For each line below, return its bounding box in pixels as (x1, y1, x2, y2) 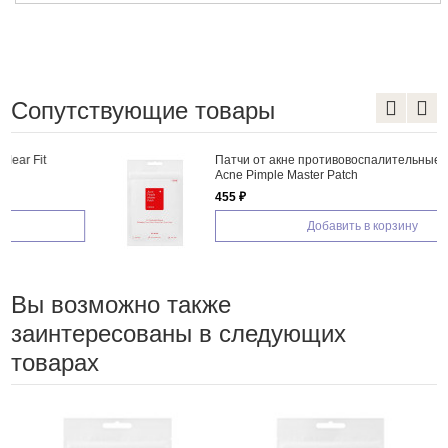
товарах (10, 348, 99, 376)
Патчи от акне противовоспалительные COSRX (130, 152, 403, 167)
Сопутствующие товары (10, 96, 275, 124)
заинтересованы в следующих (10, 319, 346, 347)
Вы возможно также (10, 290, 231, 318)
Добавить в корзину (223, 218, 335, 233)
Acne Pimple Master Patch (130, 167, 274, 182)
